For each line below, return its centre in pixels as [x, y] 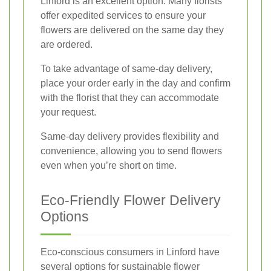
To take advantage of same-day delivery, [126, 68]
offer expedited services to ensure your [123, 15]
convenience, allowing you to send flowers [131, 151]
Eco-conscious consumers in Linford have [130, 252]
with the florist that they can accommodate [130, 97]
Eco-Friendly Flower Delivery [131, 200]
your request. [68, 112]
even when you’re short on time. [109, 165]
